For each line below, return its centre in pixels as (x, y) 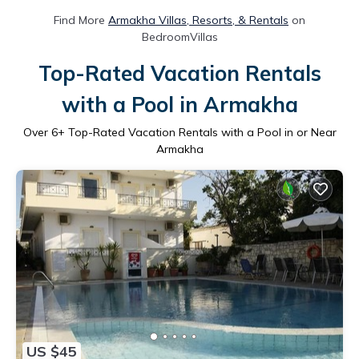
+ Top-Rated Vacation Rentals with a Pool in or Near (197, 132)
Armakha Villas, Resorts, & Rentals (198, 20)
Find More (81, 20)
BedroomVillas (179, 36)
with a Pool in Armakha (179, 104)
